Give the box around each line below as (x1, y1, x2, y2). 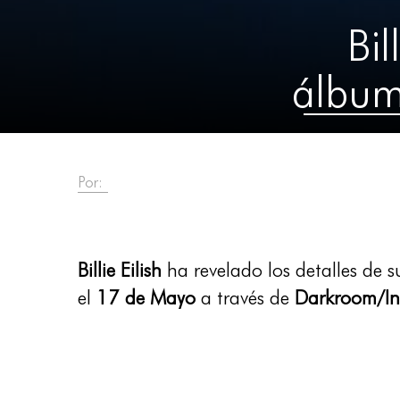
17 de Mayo (91, 286, 202, 309)
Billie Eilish (78, 258, 168, 281)
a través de (201, 286, 290, 309)
